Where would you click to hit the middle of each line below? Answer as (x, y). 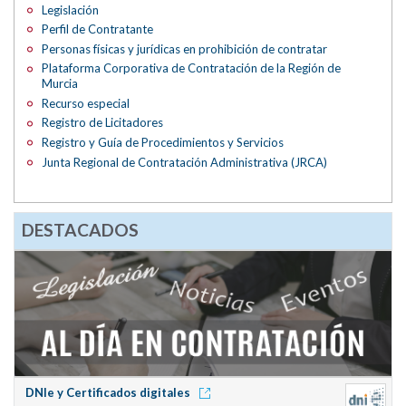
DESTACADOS (80, 229)
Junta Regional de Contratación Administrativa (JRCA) (185, 162)
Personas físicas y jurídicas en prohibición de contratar (185, 48)
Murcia (60, 84)
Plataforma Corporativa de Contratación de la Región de (192, 68)
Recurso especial (86, 103)
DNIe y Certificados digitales (110, 392)
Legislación (71, 10)
